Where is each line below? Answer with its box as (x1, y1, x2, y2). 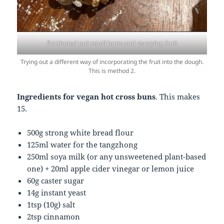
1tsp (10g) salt (27, 199, 75, 209)
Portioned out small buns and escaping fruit (46, 38, 177, 47)
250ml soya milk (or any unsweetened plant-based (27, 151, 206, 161)
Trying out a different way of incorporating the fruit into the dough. (20, 57, 203, 66)
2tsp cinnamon (27, 211, 80, 221)
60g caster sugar (27, 175, 84, 185)
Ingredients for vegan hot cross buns (17, 91, 156, 101)
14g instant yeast (27, 187, 86, 197)
